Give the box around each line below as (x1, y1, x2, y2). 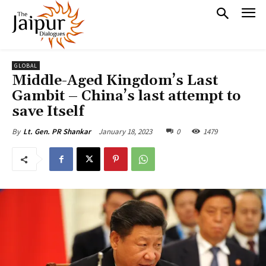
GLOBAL (14, 62, 37, 70)
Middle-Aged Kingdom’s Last (12, 72, 218, 90)
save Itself (12, 103, 84, 121)
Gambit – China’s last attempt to (12, 87, 241, 106)
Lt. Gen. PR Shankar (23, 126, 91, 137)
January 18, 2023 (99, 126, 152, 137)
